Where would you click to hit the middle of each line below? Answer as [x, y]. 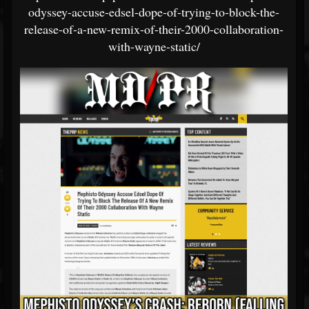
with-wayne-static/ [154, 46]
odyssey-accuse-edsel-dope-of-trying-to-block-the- [154, 12]
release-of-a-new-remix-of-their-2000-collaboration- [154, 29]
